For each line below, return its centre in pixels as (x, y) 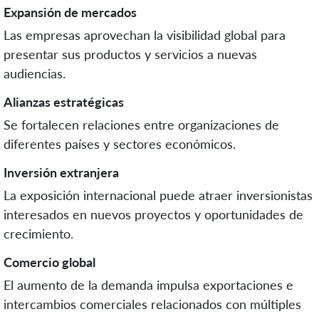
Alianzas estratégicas (64, 101)
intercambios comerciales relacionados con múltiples (152, 304)
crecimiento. (38, 233)
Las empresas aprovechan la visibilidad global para (145, 35)
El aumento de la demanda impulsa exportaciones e (148, 284)
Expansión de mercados (70, 12)
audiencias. (35, 73)
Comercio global (49, 262)
